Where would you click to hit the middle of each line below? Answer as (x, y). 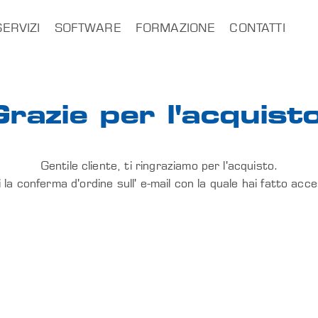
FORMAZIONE (175, 28)
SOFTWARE (88, 28)
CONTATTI (257, 28)
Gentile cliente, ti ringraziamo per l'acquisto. (159, 166)
